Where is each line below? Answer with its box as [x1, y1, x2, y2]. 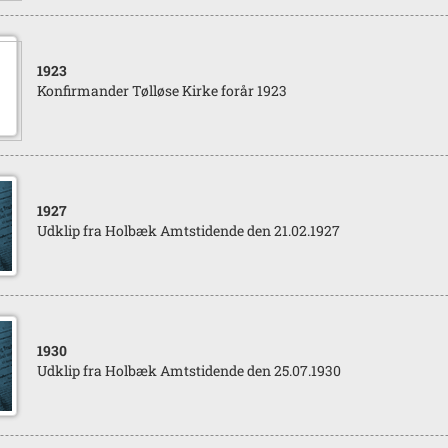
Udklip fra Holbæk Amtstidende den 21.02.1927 [36, 221, 340, 240]
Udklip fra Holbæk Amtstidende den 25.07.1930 [36, 361, 341, 380]
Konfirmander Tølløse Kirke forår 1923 [36, 81, 287, 100]
